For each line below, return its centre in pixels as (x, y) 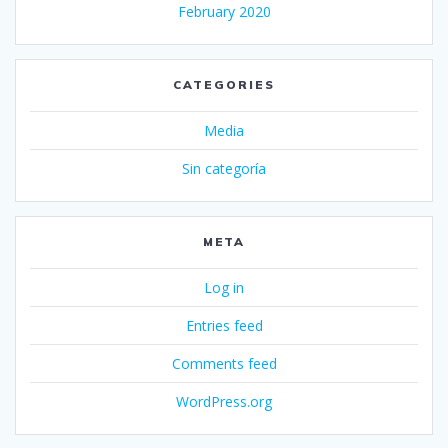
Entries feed (224, 325)
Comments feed (224, 363)
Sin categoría (224, 168)
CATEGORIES (224, 84)
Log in (224, 287)
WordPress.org (224, 401)
